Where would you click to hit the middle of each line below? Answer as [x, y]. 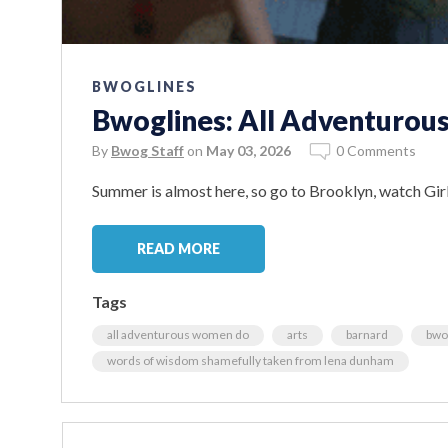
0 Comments [376, 151]
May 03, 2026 [248, 151]
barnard [367, 335]
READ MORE [178, 249]
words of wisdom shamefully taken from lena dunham [250, 361]
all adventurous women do [178, 335]
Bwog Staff [147, 151]
